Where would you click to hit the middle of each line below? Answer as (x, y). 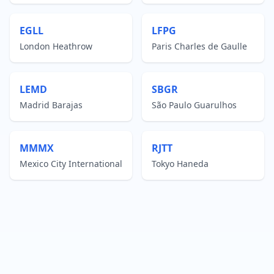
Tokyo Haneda (180, 164)
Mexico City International (71, 164)
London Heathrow (56, 46)
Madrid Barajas (51, 105)
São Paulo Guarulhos (194, 105)
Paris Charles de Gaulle (199, 46)
